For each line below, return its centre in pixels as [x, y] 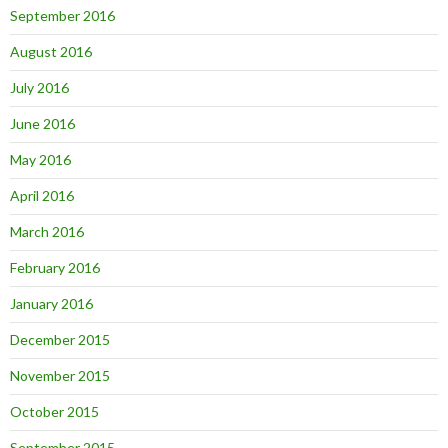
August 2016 [51, 51]
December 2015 [60, 339]
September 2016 [62, 15]
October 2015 [54, 411]
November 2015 [60, 375]
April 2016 [42, 195]
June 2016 [42, 123]
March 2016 [47, 231]
